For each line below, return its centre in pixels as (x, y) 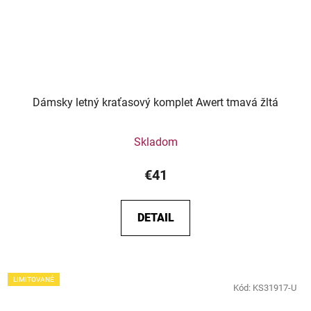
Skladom (155, 142)
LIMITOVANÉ (34, 279)
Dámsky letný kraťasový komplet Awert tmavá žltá (155, 102)
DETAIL (155, 217)
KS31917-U (275, 287)
